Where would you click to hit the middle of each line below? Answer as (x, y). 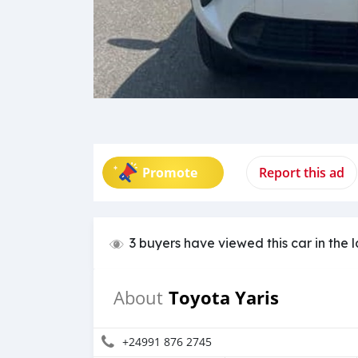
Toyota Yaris (224, 297)
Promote (170, 172)
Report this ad (302, 172)
